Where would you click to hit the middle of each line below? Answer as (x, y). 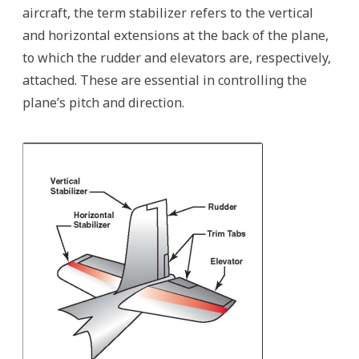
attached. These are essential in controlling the (165, 80)
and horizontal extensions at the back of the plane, (175, 35)
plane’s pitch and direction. (103, 102)
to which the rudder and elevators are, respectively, (177, 57)
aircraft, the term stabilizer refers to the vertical (168, 12)
